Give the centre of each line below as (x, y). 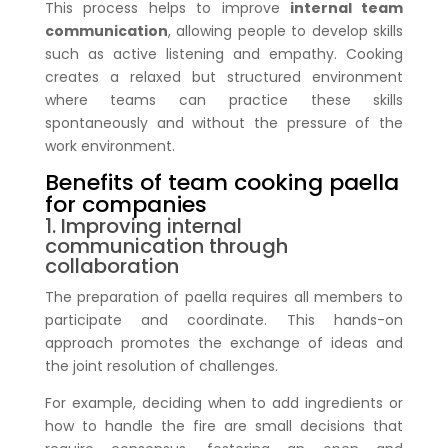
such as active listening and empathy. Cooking (224, 53)
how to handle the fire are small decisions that (224, 425)
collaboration (111, 265)
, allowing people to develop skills (285, 30)
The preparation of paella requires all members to (224, 296)
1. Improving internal (143, 225)
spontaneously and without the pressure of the (224, 122)
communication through (166, 245)
